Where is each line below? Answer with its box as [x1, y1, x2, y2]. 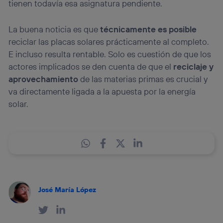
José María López [38, 185, 97, 194]
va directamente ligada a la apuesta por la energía [8, 86, 196, 97]
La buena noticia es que [8, 24, 101, 35]
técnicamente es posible [100, 24, 197, 35]
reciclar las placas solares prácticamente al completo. [8, 36, 210, 47]
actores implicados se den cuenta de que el [8, 61, 174, 72]
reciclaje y [173, 61, 214, 72]
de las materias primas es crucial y [78, 74, 208, 85]
